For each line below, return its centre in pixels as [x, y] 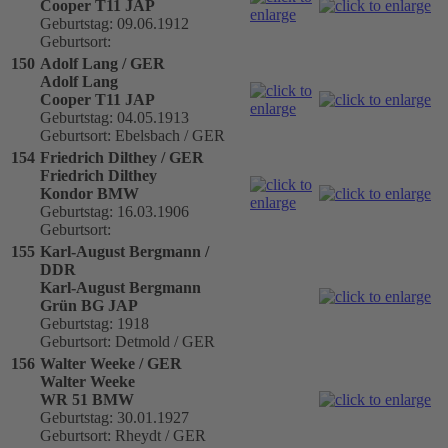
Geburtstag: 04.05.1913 [114, 117]
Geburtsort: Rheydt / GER [123, 435]
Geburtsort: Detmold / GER [127, 341]
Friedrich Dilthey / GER [122, 157]
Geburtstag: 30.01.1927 [114, 417]
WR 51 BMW [87, 399]
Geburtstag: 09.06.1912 [114, 23]
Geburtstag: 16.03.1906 [114, 211]
